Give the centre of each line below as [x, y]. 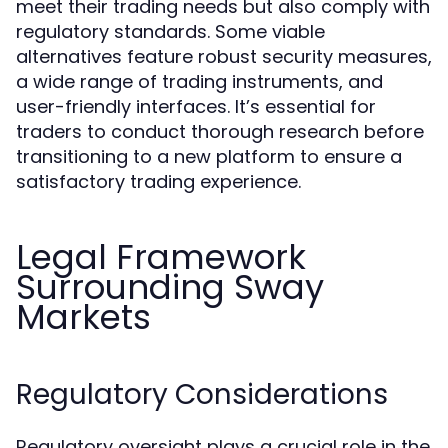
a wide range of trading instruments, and [199, 81]
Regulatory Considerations [202, 394]
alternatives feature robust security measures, [224, 56]
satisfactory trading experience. [158, 181]
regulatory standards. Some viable [170, 31]
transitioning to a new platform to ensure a [209, 156]
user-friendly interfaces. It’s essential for [196, 106]
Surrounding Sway [170, 287]
